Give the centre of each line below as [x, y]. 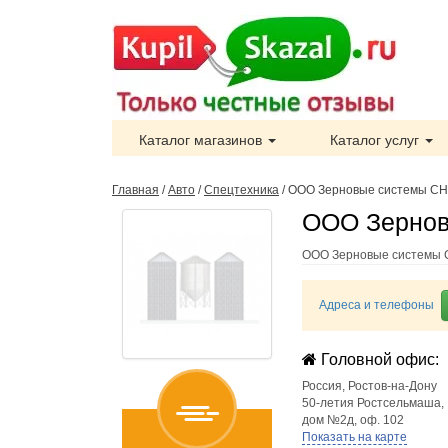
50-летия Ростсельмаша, [373, 403]
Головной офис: [378, 359]
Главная [135, 190]
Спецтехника [241, 190]
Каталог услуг [376, 140]
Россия [322, 386]
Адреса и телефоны [376, 305]
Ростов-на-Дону [392, 386]
